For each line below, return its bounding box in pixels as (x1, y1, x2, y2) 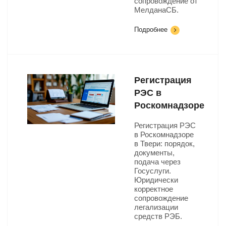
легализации (134, 203, 178, 211)
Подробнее (134, 26, 167, 33)
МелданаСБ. (134, 6, 179, 14)
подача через (134, 157, 181, 166)
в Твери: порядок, (134, 139, 195, 148)
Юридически (134, 176, 178, 184)
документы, (134, 148, 175, 157)
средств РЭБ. (134, 212, 182, 220)
